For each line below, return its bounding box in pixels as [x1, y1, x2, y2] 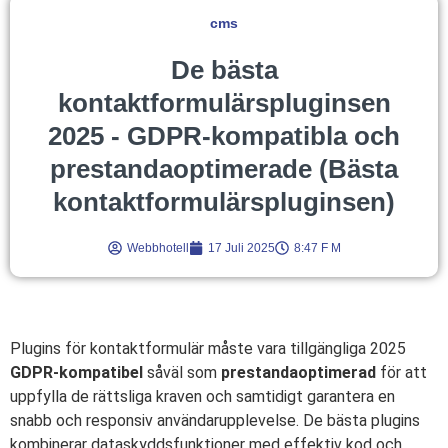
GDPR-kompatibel [10, 362, 143, 382]
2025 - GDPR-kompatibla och [48, 120, 400, 151]
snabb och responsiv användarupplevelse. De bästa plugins [10, 410, 420, 430]
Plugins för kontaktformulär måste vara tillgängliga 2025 [10, 338, 406, 358]
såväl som [143, 362, 221, 382]
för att [376, 362, 427, 382]
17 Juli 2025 [207, 240, 275, 255]
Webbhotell [126, 240, 189, 255]
